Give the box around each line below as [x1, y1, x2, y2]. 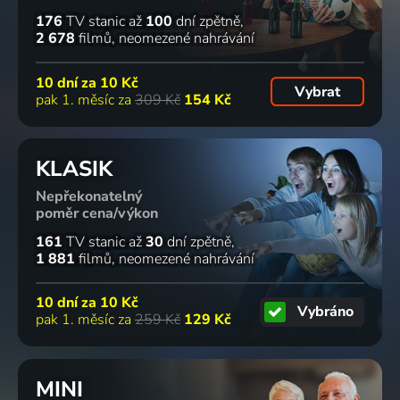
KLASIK [36, 154, 112, 184]
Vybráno [297, 302, 354, 322]
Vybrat [294, 81, 340, 102]
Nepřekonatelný [36, 187, 142, 207]
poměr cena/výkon [36, 204, 158, 224]
